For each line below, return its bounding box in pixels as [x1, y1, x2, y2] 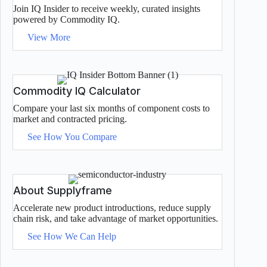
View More [27, 32, 70, 42]
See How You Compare [27, 131, 117, 142]
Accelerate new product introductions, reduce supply [13, 202, 211, 213]
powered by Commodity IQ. [13, 14, 120, 24]
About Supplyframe [13, 184, 112, 197]
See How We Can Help [27, 231, 116, 241]
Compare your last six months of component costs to [13, 103, 210, 113]
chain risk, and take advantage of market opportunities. [13, 213, 218, 223]
